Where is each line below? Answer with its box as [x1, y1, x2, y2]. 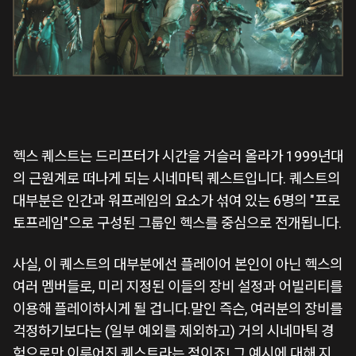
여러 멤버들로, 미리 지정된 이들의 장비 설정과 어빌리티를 [13, 277, 342, 295]
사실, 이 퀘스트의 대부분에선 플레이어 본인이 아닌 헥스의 [13, 255, 342, 273]
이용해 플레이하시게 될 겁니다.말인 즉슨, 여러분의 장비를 [13, 300, 342, 317]
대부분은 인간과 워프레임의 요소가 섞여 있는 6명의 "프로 [13, 192, 340, 209]
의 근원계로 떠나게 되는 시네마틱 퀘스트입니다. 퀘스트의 [13, 169, 340, 187]
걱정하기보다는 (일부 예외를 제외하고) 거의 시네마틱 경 [13, 322, 334, 339]
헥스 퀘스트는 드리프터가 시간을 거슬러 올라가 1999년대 [13, 147, 343, 164]
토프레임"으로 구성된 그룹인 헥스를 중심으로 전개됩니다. [13, 214, 342, 231]
